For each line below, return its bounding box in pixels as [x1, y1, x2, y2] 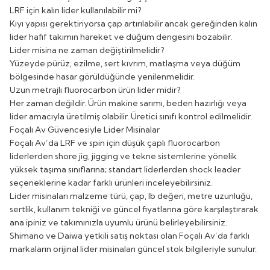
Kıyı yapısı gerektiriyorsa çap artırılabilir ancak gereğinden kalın [10, 17, 257, 29]
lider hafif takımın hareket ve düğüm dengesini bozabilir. [10, 31, 232, 42]
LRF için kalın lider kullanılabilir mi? [10, 4, 142, 16]
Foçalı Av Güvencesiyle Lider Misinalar [10, 124, 160, 135]
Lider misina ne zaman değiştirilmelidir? [10, 44, 165, 55]
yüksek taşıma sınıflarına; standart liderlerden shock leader [10, 163, 240, 175]
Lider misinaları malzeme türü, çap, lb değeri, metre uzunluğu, [10, 190, 253, 201]
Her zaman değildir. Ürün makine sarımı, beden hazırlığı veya [10, 97, 246, 108]
